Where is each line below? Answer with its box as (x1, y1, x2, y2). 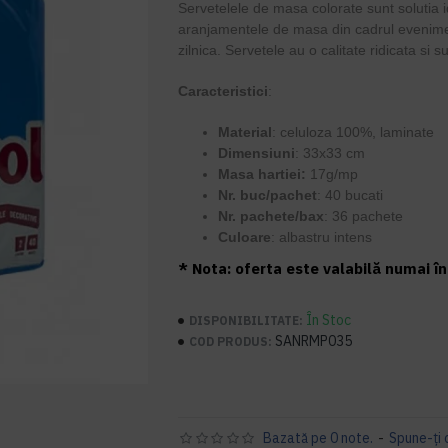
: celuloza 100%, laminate (272, 124, 435, 140)
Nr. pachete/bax (218, 208, 325, 224)
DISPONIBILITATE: (189, 312, 304, 328)
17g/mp (306, 166, 359, 182)
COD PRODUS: (189, 333, 273, 349)
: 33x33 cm (295, 145, 366, 161)
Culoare (218, 229, 272, 245)
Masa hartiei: (218, 166, 307, 182)
